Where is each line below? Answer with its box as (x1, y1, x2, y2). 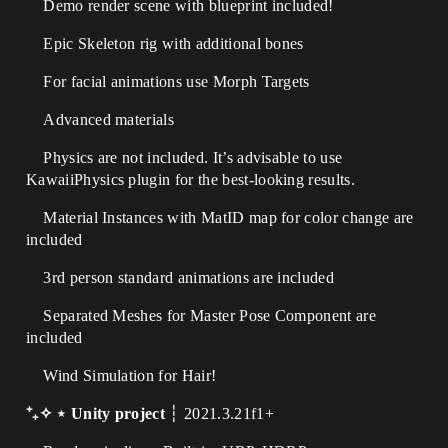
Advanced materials (26, 111, 175, 128)
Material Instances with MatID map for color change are (26, 209, 414, 226)
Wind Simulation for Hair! (26, 367, 217, 384)
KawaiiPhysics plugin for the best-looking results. (26, 171, 356, 188)
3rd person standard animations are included (26, 269, 335, 286)
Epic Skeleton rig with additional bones (26, 35, 304, 52)
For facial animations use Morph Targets (26, 73, 310, 90)
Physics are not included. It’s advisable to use (26, 149, 343, 166)
